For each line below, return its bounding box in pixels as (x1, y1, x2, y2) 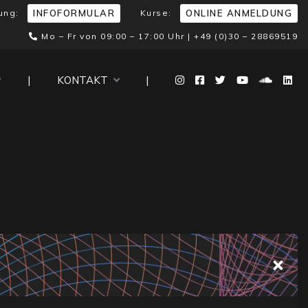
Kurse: (140, 8, 175, 18)
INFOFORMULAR (33, 8, 115, 19)
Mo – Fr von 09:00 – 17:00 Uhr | (38, 31, 194, 41)
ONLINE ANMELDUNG (186, 8, 292, 19)
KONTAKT (56, 74, 113, 87)
